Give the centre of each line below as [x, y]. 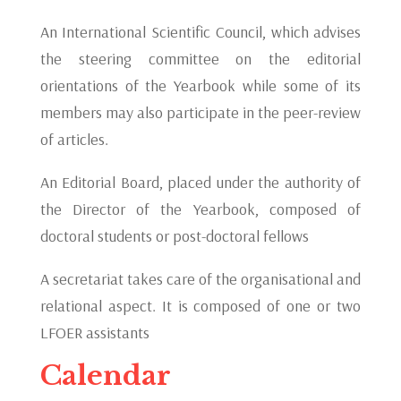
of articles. [74, 139]
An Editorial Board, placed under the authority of [200, 182]
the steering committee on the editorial [200, 59]
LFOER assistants [94, 333]
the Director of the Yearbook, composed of [200, 209]
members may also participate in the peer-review [200, 112]
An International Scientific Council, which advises [200, 32]
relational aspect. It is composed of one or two [200, 306]
